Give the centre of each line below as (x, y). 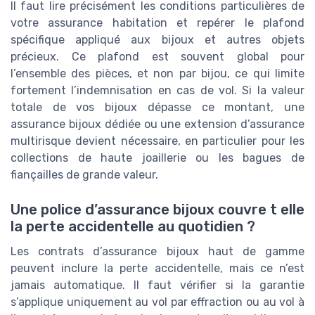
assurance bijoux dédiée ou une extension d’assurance (157, 124)
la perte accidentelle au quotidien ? (133, 226)
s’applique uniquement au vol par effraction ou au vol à (157, 302)
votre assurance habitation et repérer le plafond (157, 23)
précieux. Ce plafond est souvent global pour (157, 57)
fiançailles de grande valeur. (84, 175)
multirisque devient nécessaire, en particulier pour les (157, 141)
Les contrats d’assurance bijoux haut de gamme (157, 251)
